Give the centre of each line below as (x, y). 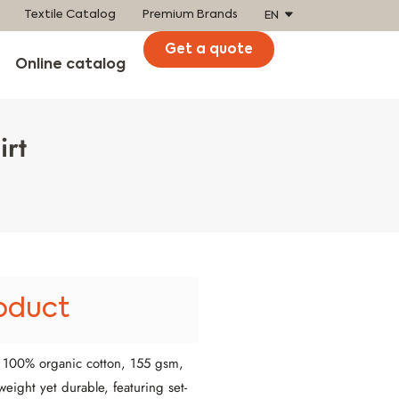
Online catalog (71, 65)
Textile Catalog (70, 15)
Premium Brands (190, 15)
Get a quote (209, 49)
